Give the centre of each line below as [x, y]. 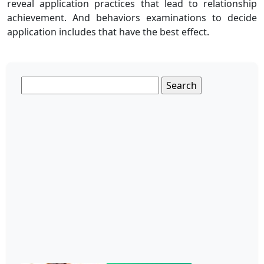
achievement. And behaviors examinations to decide [132, 17]
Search [36, 83]
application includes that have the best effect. [108, 32]
